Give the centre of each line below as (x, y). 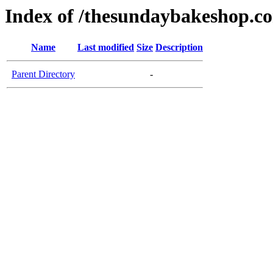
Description (179, 48)
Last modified (106, 48)
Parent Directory (43, 74)
